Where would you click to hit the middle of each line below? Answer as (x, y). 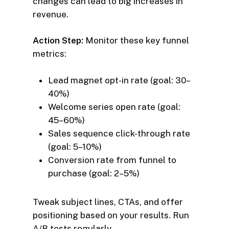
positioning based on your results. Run (111, 215)
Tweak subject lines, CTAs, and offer (108, 202)
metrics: (50, 54)
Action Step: (58, 41)
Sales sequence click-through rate (119, 133)
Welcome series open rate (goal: (114, 107)
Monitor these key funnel (136, 41)
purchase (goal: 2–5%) (94, 173)
